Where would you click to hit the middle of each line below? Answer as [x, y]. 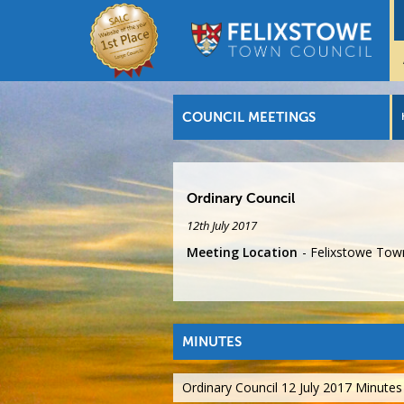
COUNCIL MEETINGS [249, 117]
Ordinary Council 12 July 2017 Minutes [292, 388]
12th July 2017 [222, 226]
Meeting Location [242, 252]
